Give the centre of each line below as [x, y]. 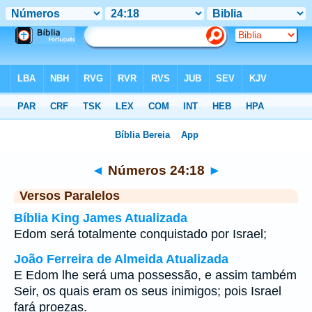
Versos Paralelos [70, 196]
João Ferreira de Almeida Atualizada [121, 259]
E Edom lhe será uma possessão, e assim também [155, 275]
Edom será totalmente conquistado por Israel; [140, 234]
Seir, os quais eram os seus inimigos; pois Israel [148, 291]
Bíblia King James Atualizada [101, 218]
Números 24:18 [156, 170]
